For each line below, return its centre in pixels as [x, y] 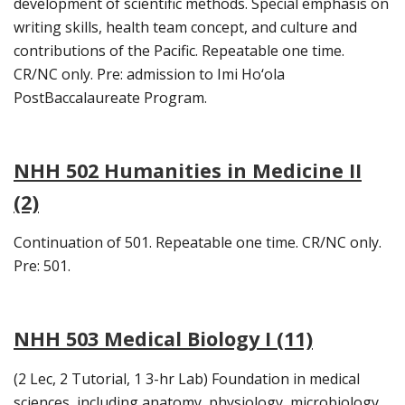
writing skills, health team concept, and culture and [185, 28]
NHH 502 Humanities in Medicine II [188, 171]
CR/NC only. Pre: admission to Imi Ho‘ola [149, 75]
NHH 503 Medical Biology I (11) [163, 339]
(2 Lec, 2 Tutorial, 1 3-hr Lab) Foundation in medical [187, 379]
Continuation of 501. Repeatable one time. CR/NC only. [198, 243]
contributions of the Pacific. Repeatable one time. [179, 51]
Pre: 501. [42, 266]
